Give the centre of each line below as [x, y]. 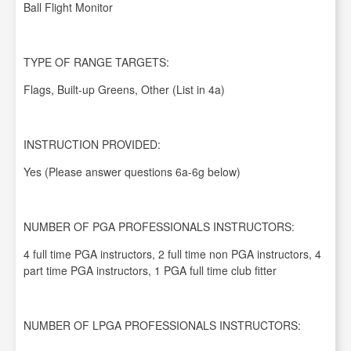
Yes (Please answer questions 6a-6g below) [132, 172]
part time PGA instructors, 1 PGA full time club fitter [150, 271]
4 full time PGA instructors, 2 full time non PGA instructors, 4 [172, 254]
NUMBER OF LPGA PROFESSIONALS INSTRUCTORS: [162, 326]
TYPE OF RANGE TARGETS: [96, 62]
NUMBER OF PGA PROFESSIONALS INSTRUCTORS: [159, 227]
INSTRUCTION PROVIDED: [92, 145]
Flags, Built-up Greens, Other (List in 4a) [124, 90]
